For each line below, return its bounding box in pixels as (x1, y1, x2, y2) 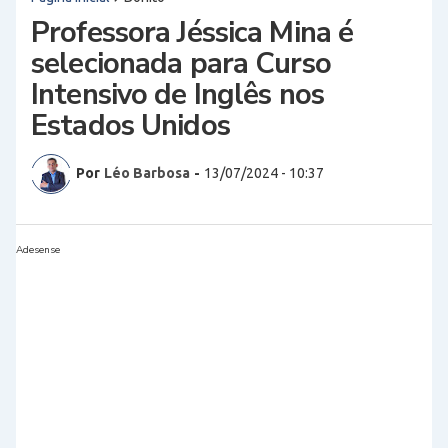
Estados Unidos (31, 105, 230, 145)
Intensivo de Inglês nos (31, 74, 324, 114)
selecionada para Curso (31, 43, 331, 83)
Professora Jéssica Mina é (31, 12, 354, 52)
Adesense (16, 242, 60, 257)
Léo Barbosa (104, 165, 190, 182)
